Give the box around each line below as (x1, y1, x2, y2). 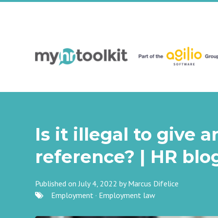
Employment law (99, 190, 155, 200)
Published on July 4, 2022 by (35, 179, 128, 188)
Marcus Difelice (128, 179, 179, 188)
